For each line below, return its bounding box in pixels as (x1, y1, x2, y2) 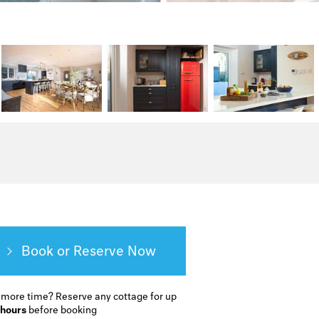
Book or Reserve (21, 242, 124, 259)
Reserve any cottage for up (53, 291, 177, 303)
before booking (26, 304, 98, 316)
